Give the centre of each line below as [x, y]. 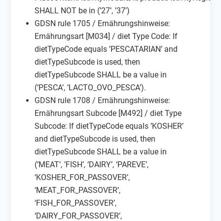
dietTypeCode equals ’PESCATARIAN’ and [106, 49]
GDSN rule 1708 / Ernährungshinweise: [103, 100]
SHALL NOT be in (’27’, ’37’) [82, 10]
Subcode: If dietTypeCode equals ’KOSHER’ [109, 126]
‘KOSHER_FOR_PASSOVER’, [82, 177]
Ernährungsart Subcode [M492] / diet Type [108, 113]
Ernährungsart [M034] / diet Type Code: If [106, 36]
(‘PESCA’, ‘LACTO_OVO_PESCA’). [91, 87]
